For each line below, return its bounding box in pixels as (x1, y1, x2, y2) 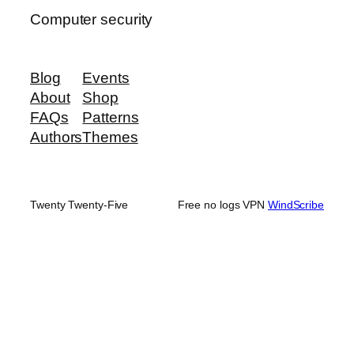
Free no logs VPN (177, 198, 268, 211)
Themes (82, 128, 138, 145)
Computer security (30, 11, 153, 28)
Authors (30, 128, 83, 145)
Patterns (82, 108, 139, 126)
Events (82, 69, 130, 86)
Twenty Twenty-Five (30, 198, 129, 211)
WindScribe (267, 198, 324, 211)
